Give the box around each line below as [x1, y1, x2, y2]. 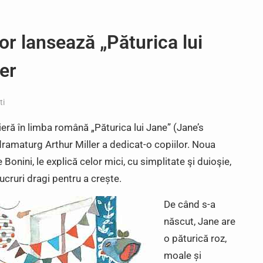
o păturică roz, [164, 232, 227, 244]
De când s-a [164, 198, 215, 210]
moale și [164, 249, 201, 261]
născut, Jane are [164, 215, 235, 227]
